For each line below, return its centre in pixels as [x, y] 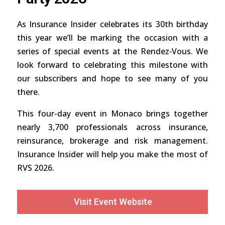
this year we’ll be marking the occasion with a [113, 38]
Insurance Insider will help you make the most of [113, 154]
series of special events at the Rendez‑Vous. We [113, 51]
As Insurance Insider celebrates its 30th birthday [113, 24]
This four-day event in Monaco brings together [113, 114]
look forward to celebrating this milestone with [113, 65]
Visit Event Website [113, 202]
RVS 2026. [35, 168]
